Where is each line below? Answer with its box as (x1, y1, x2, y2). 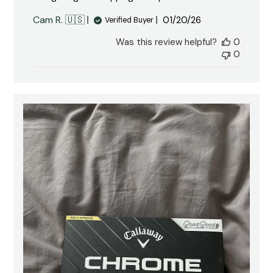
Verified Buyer (105, 15, 154, 25)
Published (181, 13, 224, 26)
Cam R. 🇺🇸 (33, 13, 85, 27)
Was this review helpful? (115, 36, 217, 49)
